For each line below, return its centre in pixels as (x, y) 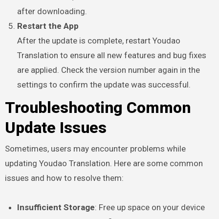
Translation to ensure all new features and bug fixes (112, 55)
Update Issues (55, 128)
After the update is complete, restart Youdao (99, 40)
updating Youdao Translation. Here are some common (104, 163)
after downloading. (52, 11)
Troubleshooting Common (98, 108)
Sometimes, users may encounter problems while (95, 148)
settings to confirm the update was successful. (104, 84)
